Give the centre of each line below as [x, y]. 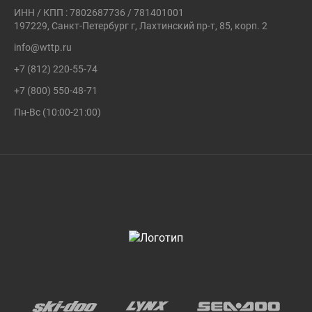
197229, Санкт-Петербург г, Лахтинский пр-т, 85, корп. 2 [141, 26]
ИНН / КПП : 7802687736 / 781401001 [99, 13]
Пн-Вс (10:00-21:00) [57, 112]
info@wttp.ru [43, 47]
